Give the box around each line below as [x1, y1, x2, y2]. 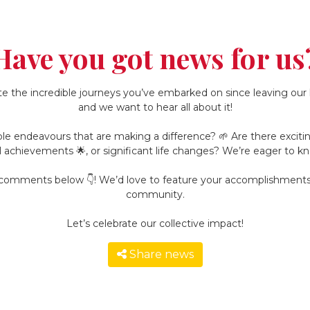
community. [125, 188, 185, 201]
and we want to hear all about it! [77, 100, 232, 113]
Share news [129, 247, 194, 261]
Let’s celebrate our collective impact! [66, 217, 244, 230]
